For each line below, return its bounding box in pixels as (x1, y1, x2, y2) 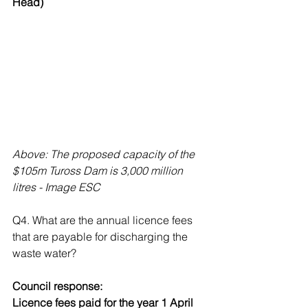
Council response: (12, 279, 105, 294)
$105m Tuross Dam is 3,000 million (12, 164, 186, 178)
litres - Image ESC (12, 180, 100, 195)
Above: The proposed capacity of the (12, 147, 197, 162)
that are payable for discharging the (12, 230, 190, 244)
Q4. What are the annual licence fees (12, 213, 195, 228)
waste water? (12, 246, 76, 261)
